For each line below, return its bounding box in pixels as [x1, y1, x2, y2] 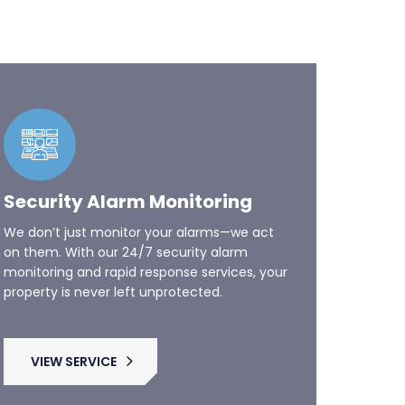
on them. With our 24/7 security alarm [3, 215, 248, 233]
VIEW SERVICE [30, 325, 117, 343]
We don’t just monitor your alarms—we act [3, 195, 274, 213]
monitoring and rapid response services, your [3, 235, 287, 253]
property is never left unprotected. [3, 255, 222, 273]
